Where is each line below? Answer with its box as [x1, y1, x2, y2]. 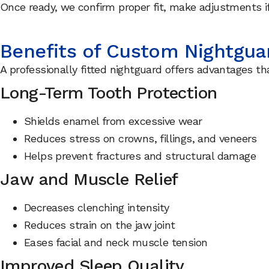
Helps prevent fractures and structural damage [24, 150, 256, 163]
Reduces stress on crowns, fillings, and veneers [24, 132, 257, 145]
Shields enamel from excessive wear [24, 115, 202, 128]
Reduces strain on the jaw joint [24, 219, 175, 232]
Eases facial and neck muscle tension [24, 236, 208, 249]
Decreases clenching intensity [24, 201, 169, 214]
